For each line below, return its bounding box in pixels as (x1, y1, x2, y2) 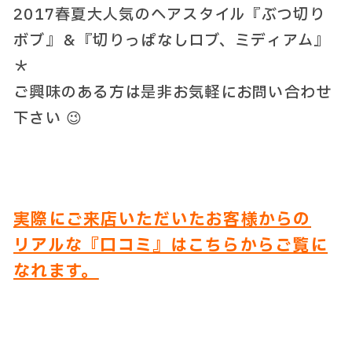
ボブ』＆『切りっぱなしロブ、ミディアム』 (13, 30, 330, 52)
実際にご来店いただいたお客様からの (13, 207, 311, 232)
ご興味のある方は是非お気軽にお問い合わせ (13, 82, 332, 104)
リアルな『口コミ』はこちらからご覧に (13, 233, 328, 258)
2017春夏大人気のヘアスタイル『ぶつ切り (13, 4, 325, 26)
